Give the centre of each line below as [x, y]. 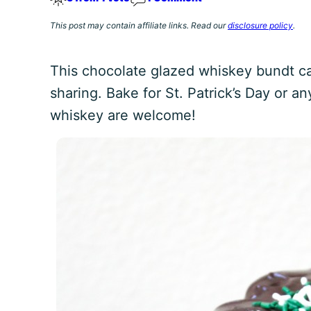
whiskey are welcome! [123, 115]
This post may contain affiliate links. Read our [139, 25]
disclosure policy [260, 25]
